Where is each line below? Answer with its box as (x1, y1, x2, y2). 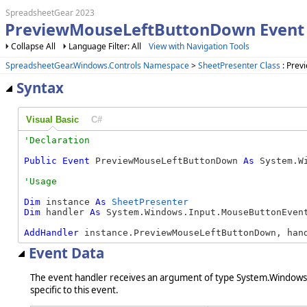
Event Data (29, 243, 104, 262)
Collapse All (11, 40, 56, 52)
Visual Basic (25, 114, 79, 125)
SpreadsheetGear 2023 (5, 7, 95, 19)
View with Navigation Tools (149, 40, 249, 52)
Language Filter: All (69, 40, 143, 52)
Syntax (16, 78, 64, 98)
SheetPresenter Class (198, 59, 280, 71)
